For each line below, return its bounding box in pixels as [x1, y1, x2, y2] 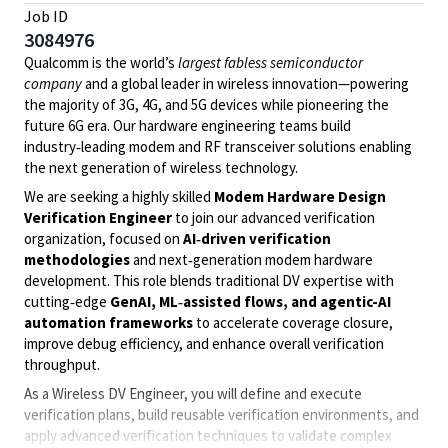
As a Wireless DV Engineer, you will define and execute [24, 384, 362, 403]
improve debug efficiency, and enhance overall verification [24, 334, 384, 353]
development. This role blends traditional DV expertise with [24, 271, 394, 290]
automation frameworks [24, 313, 193, 332]
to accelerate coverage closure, [193, 313, 393, 332]
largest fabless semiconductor [178, 53, 363, 72]
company [24, 74, 82, 93]
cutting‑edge [24, 292, 110, 311]
